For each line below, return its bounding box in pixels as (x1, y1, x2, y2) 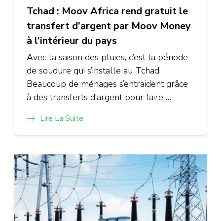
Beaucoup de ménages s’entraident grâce (27, 78, 188, 90)
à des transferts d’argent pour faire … (27, 91, 171, 103)
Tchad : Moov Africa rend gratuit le (27, 4, 188, 18)
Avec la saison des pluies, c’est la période (27, 51, 188, 63)
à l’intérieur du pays (27, 34, 117, 47)
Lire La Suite (40, 113, 83, 124)
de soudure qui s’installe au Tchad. (27, 65, 161, 76)
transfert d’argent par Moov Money (27, 19, 191, 33)
